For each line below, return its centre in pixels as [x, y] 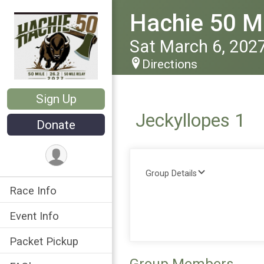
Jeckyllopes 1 [190, 120]
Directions [170, 64]
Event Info [34, 216]
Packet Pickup [44, 241]
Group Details [171, 174]
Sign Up [56, 99]
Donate [56, 125]
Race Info [33, 190]
